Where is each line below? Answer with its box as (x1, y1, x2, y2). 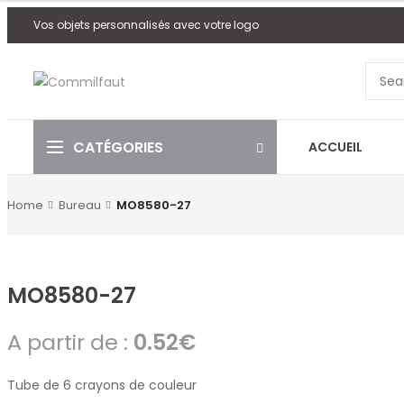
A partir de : (7, 327, 133, 357)
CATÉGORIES (73, 136, 163, 158)
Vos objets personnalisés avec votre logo (33, 17, 259, 32)
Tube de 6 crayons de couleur (7, 376, 197, 394)
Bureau (59, 196, 101, 214)
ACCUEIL (308, 138, 363, 156)
